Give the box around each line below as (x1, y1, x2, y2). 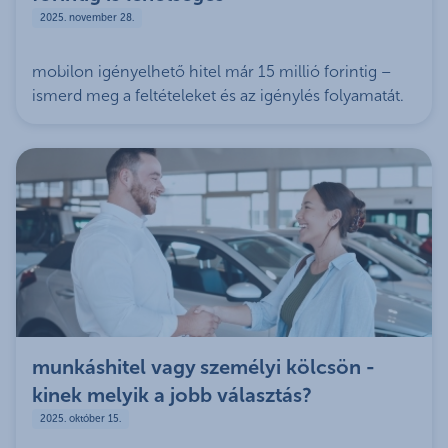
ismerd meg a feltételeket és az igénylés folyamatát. (32, 85, 404, 105)
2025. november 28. (40, 11, 134, 24)
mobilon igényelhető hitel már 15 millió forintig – (32, 61, 391, 81)
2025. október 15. (40, 413, 121, 426)
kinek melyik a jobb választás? (32, 383, 312, 408)
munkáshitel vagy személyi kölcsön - (32, 355, 375, 380)
